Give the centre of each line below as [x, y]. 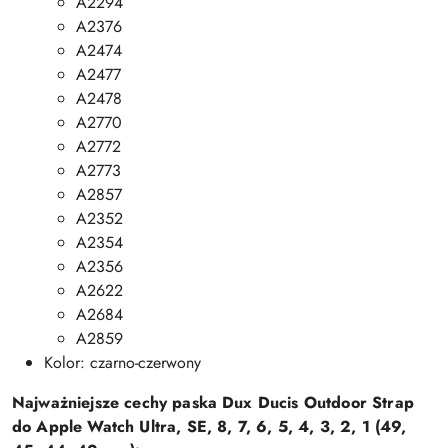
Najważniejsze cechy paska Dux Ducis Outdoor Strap [213, 402]
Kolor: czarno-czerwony [122, 362]
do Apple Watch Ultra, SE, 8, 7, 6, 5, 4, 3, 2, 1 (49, [209, 426]
